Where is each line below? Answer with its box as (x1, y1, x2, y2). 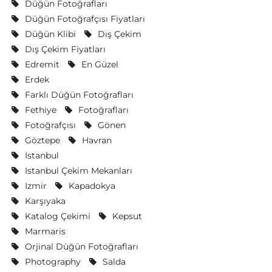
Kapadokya (68, 180, 115, 191)
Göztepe (24, 135, 60, 146)
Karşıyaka (24, 195, 66, 206)
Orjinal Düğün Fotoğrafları (24, 241, 138, 252)
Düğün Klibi (24, 29, 76, 39)
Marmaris (24, 226, 66, 237)
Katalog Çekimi (24, 211, 90, 222)
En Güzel (81, 59, 118, 70)
